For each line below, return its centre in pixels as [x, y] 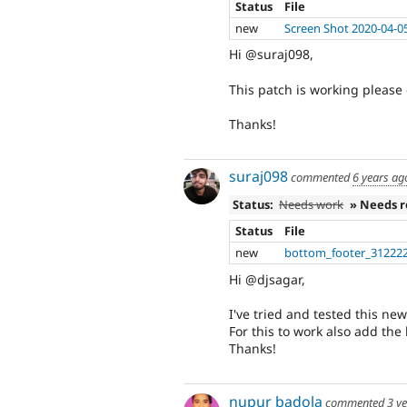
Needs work [312, 204]
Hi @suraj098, [271, 55]
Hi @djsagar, [267, 279]
